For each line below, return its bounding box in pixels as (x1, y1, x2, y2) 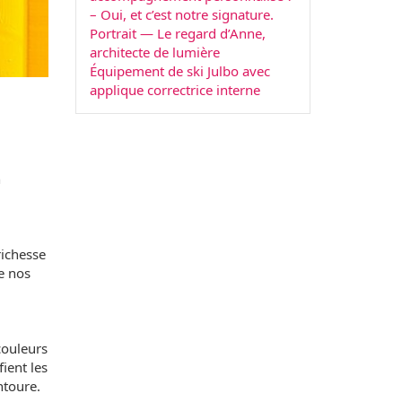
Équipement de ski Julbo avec (89, 62, 270, 81)
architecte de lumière (89, 43, 220, 62)
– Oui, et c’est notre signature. (89, 5, 274, 24)
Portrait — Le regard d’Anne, (89, 24, 266, 43)
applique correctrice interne (89, 81, 260, 100)
